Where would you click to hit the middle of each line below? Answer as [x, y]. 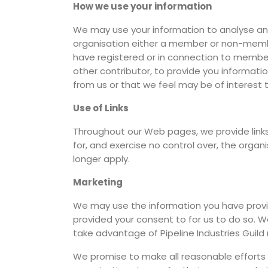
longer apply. [101, 159]
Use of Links [101, 108]
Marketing [98, 182]
